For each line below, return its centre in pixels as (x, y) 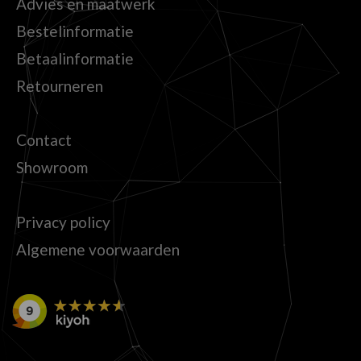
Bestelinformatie (75, 31)
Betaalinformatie (75, 58)
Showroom (52, 168)
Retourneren (60, 86)
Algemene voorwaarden (98, 249)
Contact (44, 140)
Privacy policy (63, 222)
